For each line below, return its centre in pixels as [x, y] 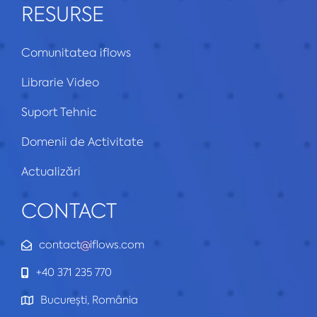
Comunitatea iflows [76, 53]
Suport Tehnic [59, 112]
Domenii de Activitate [82, 142]
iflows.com [117, 245]
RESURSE [63, 15]
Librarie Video [60, 82]
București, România [89, 300]
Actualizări [51, 172]
